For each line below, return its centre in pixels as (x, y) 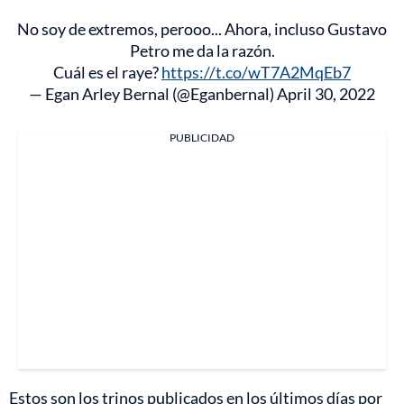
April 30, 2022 (326, 94)
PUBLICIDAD (202, 138)
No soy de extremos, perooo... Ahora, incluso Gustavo (202, 29)
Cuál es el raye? (107, 73)
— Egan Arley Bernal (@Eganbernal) (153, 94)
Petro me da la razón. (202, 51)
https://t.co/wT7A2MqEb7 (256, 73)
